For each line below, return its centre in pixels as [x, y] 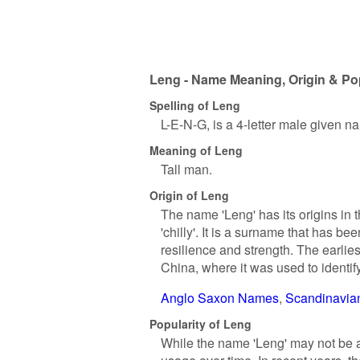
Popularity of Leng [200, 323]
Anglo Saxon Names [220, 298]
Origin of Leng [189, 195]
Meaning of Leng [196, 150]
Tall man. [186, 169]
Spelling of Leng [195, 105]
